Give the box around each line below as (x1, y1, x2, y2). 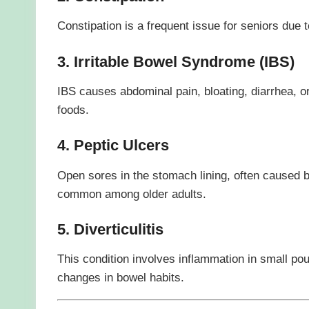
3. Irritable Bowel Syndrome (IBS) (57, 52, 295, 70)
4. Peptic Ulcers (57, 137, 169, 154)
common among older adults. (57, 186, 206, 201)
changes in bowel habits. (57, 270, 184, 285)
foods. (57, 103, 89, 117)
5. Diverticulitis (57, 221, 163, 238)
